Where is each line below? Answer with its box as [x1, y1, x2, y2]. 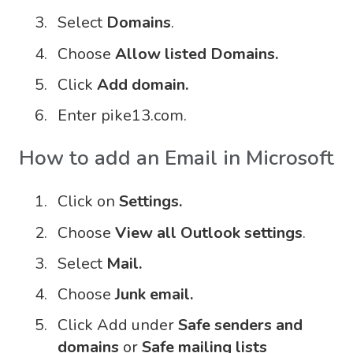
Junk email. [115, 283, 193, 305]
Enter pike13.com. [58, 104, 187, 126]
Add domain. [97, 73, 188, 95]
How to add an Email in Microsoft [19, 143, 334, 172]
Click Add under [58, 314, 178, 336]
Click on [58, 191, 119, 213]
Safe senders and [178, 314, 303, 336]
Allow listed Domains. [115, 43, 278, 65]
